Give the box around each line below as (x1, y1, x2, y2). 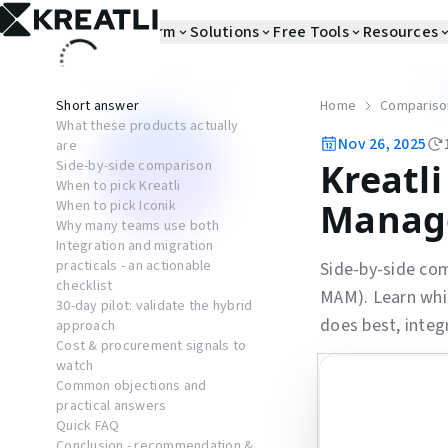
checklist (56, 276, 113, 296)
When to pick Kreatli (56, 176, 180, 196)
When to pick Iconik (56, 196, 176, 216)
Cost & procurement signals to (56, 336, 247, 356)
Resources (362, 21, 438, 43)
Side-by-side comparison (56, 156, 212, 176)
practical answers (56, 396, 167, 416)
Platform (114, 21, 176, 43)
